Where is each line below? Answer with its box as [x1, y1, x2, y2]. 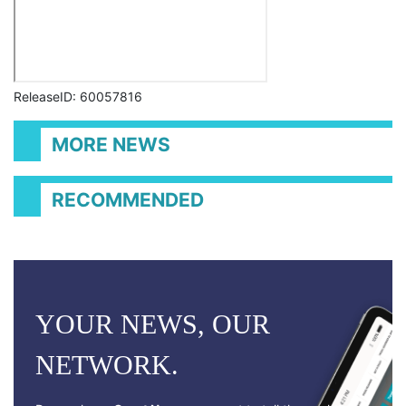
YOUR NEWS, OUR [35, 309, 270, 339]
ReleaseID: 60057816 [14, 89, 142, 104]
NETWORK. [35, 350, 179, 380]
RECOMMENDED [52, 188, 204, 211]
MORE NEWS [52, 133, 170, 156]
